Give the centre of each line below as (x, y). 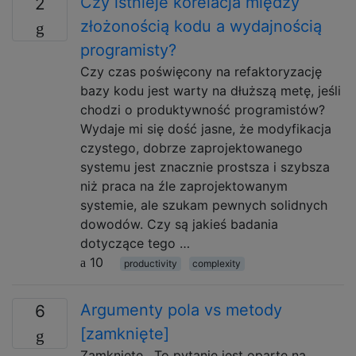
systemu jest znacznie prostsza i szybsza (205, 167)
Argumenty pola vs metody (181, 310)
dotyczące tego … (135, 243)
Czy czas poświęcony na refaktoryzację (201, 72)
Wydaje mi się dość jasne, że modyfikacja (206, 129)
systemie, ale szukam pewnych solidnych (204, 205)
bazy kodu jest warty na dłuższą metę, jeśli (211, 91)
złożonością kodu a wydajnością (201, 26)
